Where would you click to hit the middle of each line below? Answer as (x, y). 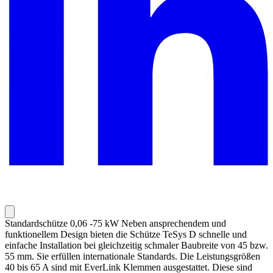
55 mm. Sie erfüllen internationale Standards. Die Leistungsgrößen (133, 257)
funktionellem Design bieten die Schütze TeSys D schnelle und (126, 235)
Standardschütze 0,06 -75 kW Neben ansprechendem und (115, 224)
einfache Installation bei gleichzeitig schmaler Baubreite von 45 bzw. (136, 246)
